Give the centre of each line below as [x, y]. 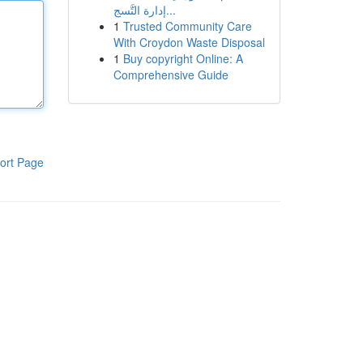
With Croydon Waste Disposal [189, 42]
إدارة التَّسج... [171, 10]
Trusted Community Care [187, 26]
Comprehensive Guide [171, 75]
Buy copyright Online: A [183, 58]
